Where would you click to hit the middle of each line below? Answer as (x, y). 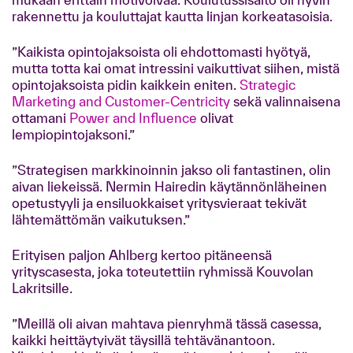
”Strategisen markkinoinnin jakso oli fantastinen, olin (171, 170)
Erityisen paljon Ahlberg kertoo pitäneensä (142, 255)
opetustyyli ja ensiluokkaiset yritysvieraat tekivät (159, 203)
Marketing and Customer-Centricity (121, 101)
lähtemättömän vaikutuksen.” (101, 219)
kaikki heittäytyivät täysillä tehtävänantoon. (143, 340)
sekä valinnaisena (285, 101)
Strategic (268, 85)
